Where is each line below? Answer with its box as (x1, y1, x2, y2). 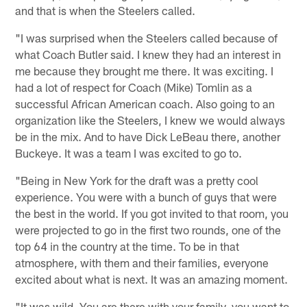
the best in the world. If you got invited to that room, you (15, 206, 289, 220)
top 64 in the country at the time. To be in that (15, 238, 240, 253)
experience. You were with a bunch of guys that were (15, 189, 278, 204)
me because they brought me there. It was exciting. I (15, 63, 274, 77)
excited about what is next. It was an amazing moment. (15, 271, 288, 286)
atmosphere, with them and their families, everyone (15, 255, 269, 269)
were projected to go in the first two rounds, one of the (15, 222, 282, 236)
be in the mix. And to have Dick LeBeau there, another (15, 129, 281, 143)
